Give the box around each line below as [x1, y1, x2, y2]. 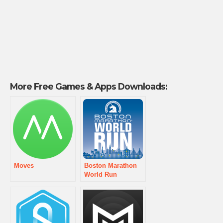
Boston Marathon [84, 162, 137, 169]
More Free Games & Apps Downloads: [10, 81, 167, 92]
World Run [84, 171, 117, 178]
